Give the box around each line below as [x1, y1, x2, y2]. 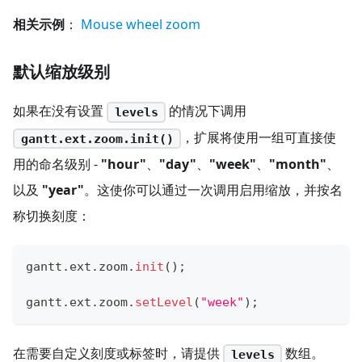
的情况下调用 [166, 102, 247, 120]
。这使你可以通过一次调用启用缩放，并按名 [84, 180, 343, 199]
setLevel [135, 294, 193, 309]
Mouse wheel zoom [81, 15, 200, 34]
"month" [269, 154, 326, 173]
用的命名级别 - [13, 154, 101, 173]
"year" [42, 180, 84, 199]
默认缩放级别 [13, 61, 110, 83]
